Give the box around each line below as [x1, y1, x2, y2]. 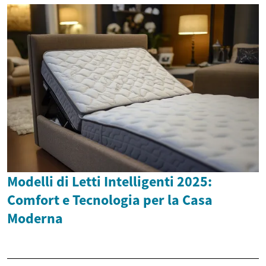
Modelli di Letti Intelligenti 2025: [7, 172, 212, 191]
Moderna [7, 208, 63, 227]
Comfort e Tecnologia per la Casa [7, 190, 213, 209]
